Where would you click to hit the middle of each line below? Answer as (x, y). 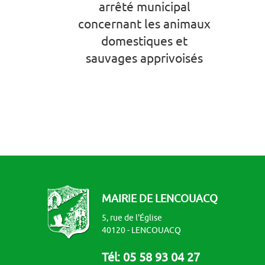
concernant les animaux (144, 24)
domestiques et (144, 41)
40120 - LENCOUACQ (141, 230)
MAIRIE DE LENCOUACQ (160, 199)
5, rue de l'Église (132, 218)
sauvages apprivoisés (144, 58)
